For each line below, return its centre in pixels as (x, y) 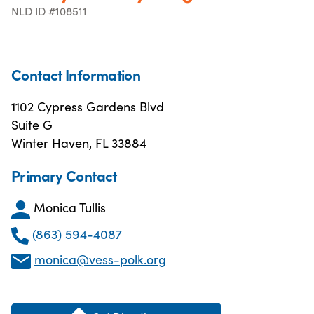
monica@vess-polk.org (101, 259)
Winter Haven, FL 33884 (79, 143)
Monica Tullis (70, 207)
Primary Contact (64, 176)
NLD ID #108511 (49, 11)
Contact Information (76, 75)
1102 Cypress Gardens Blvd (88, 107)
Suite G (32, 125)
